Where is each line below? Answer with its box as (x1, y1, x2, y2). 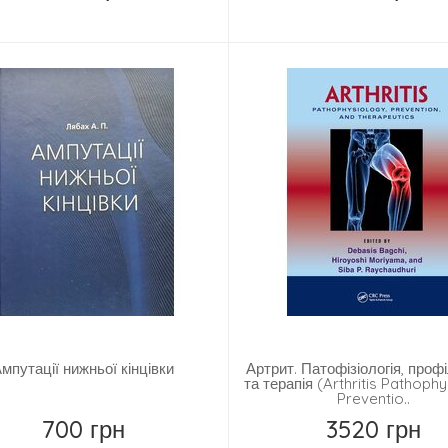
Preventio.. (336, 389, 410, 409)
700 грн (41, 414, 125, 445)
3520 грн (325, 414, 421, 445)
